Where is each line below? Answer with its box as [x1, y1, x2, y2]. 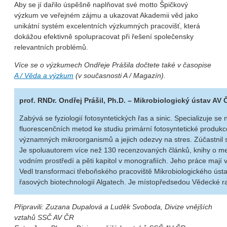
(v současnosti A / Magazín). [73, 71, 166, 80]
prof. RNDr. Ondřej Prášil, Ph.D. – [19, 96, 134, 104]
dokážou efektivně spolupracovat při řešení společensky [14, 32, 194, 41]
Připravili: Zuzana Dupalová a [14, 202, 110, 211]
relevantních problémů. [14, 43, 88, 51]
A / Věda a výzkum [14, 71, 73, 80]
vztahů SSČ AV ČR [14, 213, 74, 221]
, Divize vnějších [161, 202, 212, 211]
